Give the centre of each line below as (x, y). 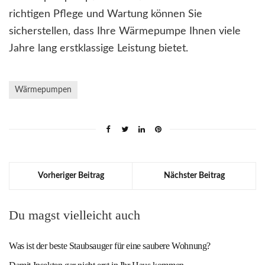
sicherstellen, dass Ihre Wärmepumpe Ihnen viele (125, 32)
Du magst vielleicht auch (75, 215)
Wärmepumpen (43, 90)
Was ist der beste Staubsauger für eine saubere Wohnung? (110, 246)
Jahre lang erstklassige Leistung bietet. (98, 49)
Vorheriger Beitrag (71, 176)
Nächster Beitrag (194, 176)
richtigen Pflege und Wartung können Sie (106, 14)
